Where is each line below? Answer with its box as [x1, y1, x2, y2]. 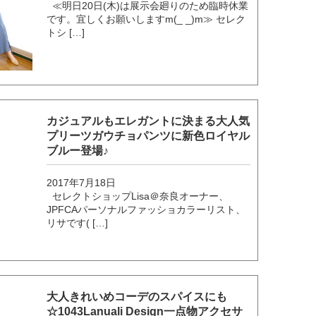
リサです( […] [47, 217, 109, 229]
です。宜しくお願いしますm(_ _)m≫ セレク [47, 13, 246, 25]
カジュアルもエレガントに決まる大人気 [47, 114, 250, 127]
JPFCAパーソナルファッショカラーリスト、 [47, 203, 246, 215]
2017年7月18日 [47, 176, 116, 188]
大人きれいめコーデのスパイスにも [47, 290, 228, 303]
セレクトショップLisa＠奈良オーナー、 [47, 190, 229, 202]
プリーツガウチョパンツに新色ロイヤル [47, 129, 250, 142]
